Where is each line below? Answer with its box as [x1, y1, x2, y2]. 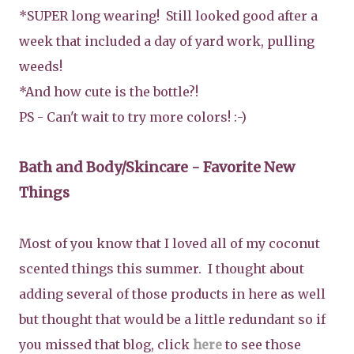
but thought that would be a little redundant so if [19, 311, 326, 327]
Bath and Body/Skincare [19, 157, 188, 176]
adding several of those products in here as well [19, 285, 326, 302]
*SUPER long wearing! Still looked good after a [19, 7, 318, 24]
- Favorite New [188, 157, 295, 176]
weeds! [19, 58, 62, 74]
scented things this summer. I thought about [19, 260, 304, 277]
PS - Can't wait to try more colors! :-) [19, 108, 247, 125]
